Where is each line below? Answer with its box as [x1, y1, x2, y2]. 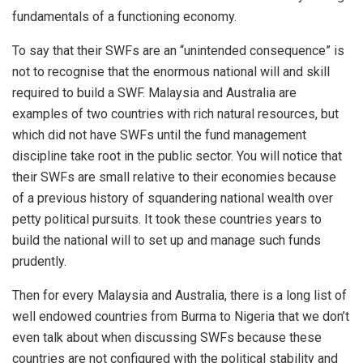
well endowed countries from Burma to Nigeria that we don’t [12, 308, 349, 324]
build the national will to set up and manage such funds [12, 232, 321, 248]
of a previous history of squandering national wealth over [12, 190, 333, 206]
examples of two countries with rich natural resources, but [12, 105, 339, 122]
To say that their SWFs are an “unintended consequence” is [12, 42, 344, 58]
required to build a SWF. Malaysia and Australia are [12, 84, 297, 100]
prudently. [12, 253, 66, 269]
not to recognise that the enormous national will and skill [12, 63, 330, 79]
